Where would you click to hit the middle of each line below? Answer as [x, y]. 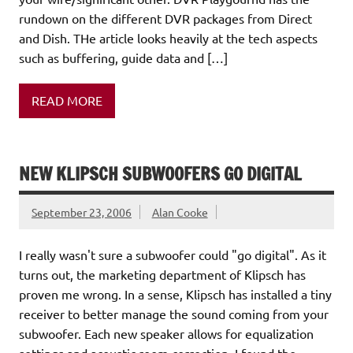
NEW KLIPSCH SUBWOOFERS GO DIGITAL [160, 173]
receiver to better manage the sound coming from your [174, 313]
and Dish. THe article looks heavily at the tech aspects [168, 37]
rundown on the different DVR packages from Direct [165, 18]
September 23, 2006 [82, 212]
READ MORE [67, 100]
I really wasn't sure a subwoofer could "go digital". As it [173, 254]
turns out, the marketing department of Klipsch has [162, 274]
